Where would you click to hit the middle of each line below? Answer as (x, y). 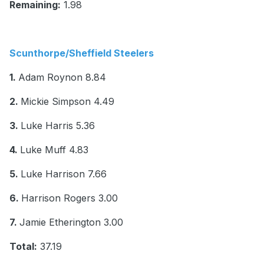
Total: (23, 247)
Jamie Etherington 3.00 (71, 222)
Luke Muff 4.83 (54, 150)
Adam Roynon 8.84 (62, 77)
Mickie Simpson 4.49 (67, 102)
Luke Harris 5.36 (58, 126)
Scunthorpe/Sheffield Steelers (83, 53)
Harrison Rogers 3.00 (70, 198)
